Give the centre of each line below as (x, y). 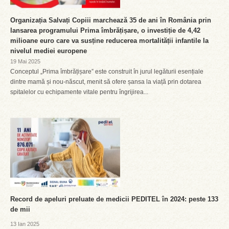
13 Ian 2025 (25, 224)
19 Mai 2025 (25, 61)
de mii (20, 209)
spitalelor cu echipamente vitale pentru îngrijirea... (79, 92)
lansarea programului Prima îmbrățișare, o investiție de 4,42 (105, 30)
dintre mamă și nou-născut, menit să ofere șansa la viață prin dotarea (106, 82)
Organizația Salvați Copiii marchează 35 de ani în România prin (111, 20)
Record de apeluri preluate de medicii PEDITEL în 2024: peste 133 (114, 199)
